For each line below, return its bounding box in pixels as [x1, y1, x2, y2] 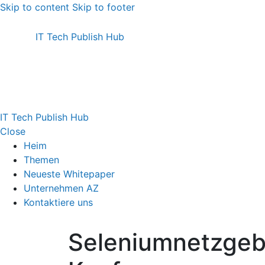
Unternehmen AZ [24, 182, 99, 194]
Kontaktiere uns [24, 196, 93, 208]
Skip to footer [72, 1, 135, 13]
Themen [24, 154, 59, 166]
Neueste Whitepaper [24, 168, 115, 180]
